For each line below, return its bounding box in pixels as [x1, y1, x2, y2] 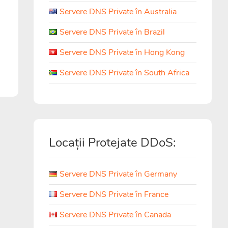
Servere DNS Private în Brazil [60, 26, 165, 38]
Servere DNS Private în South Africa [60, 67, 189, 78]
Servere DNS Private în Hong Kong [60, 47, 185, 58]
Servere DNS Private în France [60, 189, 168, 200]
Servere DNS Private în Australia [60, 6, 177, 17]
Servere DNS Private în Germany [60, 168, 177, 180]
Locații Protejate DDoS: [49, 134, 176, 151]
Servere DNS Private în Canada [60, 209, 171, 220]
